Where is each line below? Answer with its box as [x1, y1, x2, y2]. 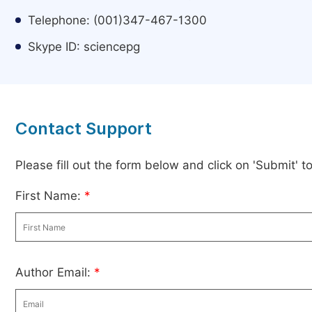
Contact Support [15, 118, 152, 139]
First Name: [15, 189, 84, 203]
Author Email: [15, 265, 94, 279]
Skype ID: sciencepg [28, 40, 140, 54]
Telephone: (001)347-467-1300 [28, 13, 207, 27]
